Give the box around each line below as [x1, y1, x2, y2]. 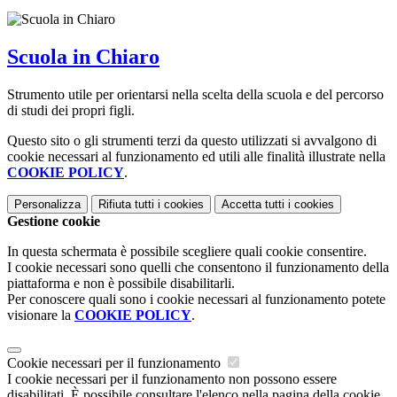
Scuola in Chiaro [7, 44, 160, 68]
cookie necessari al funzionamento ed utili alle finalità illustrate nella [7, 148, 385, 164]
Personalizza [14, 197, 81, 211]
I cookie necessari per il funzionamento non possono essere [7, 370, 337, 386]
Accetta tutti [222, 197, 284, 211]
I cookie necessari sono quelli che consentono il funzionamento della [7, 259, 389, 275]
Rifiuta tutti [98, 197, 154, 211]
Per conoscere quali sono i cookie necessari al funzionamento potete [7, 291, 385, 307]
